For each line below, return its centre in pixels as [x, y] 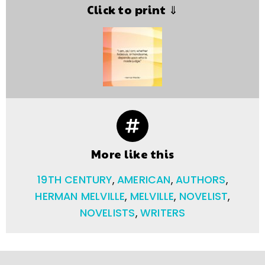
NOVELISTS [107, 213]
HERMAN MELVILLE [80, 196]
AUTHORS [201, 180]
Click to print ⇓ [132, 9]
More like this [132, 153]
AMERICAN [144, 180]
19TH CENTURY [75, 180]
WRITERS [163, 213]
